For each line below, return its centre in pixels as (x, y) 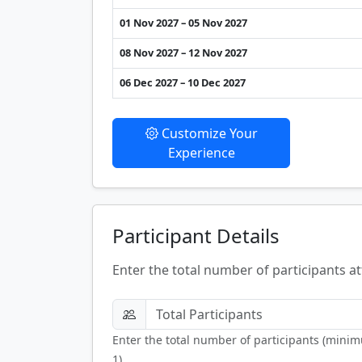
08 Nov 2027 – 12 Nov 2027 (183, 52)
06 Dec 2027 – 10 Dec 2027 (183, 82)
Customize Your (208, 133)
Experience (201, 152)
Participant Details (196, 235)
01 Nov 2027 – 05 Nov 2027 (183, 22)
